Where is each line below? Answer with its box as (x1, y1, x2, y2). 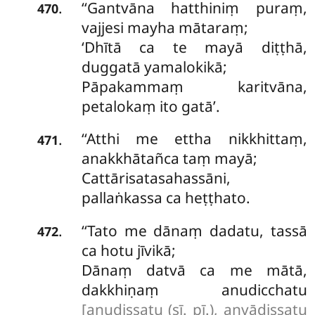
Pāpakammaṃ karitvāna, (81, 76, 307, 96)
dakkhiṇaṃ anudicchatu (81, 279, 307, 300)
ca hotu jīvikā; (81, 240, 176, 260)
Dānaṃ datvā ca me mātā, (81, 259, 307, 280)
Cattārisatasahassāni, (81, 168, 231, 188)
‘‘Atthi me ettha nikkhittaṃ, (81, 129, 307, 149)
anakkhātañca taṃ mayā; (81, 148, 257, 169)
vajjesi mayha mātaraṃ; (81, 17, 248, 37)
